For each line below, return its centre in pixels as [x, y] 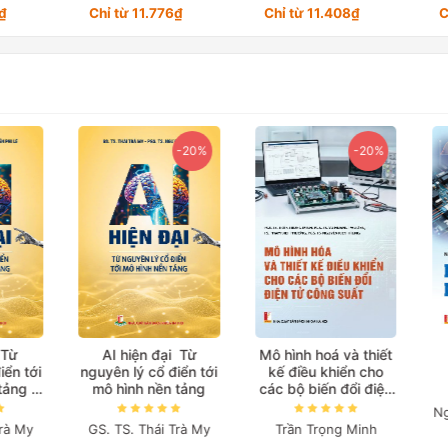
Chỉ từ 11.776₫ [135, 13]
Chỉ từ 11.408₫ [312, 13]
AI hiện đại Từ [135, 355]
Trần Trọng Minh [312, 428]
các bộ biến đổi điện [313, 389]
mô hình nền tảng [136, 389]
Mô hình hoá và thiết [313, 355]
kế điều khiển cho [313, 372]
